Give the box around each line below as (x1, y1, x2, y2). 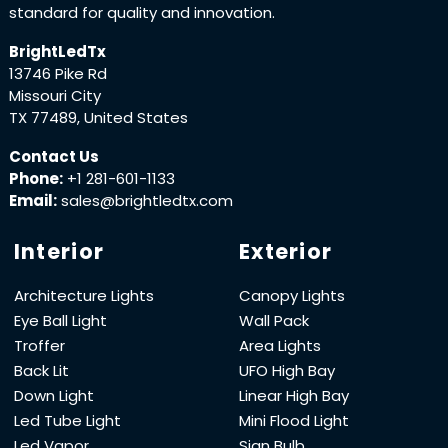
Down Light (13, 384, 94, 406)
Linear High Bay (239, 384, 349, 406)
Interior (13, 236, 105, 266)
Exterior (239, 236, 333, 266)
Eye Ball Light (13, 309, 107, 331)
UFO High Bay (239, 359, 335, 381)
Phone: (8, 167, 63, 189)
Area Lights (239, 334, 321, 356)
